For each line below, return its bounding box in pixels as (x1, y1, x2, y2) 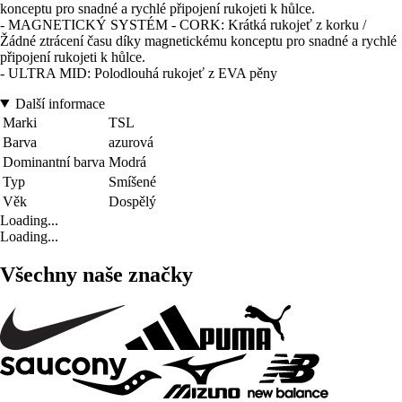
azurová (109, 134, 153, 150)
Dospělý (109, 193, 156, 209)
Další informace (14, 95, 105, 111)
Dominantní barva (3, 153, 105, 170)
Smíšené (109, 173, 156, 189)
